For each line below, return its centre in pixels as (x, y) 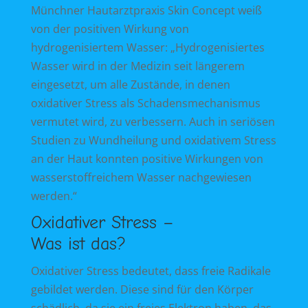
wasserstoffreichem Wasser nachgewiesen (141, 177)
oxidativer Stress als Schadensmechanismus (145, 103)
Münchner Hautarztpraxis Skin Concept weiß (146, 10)
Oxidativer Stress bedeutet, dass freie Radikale (151, 271)
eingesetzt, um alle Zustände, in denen (130, 84)
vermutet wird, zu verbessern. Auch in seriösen (153, 121)
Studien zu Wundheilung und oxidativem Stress (153, 140)
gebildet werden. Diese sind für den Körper (142, 289)
